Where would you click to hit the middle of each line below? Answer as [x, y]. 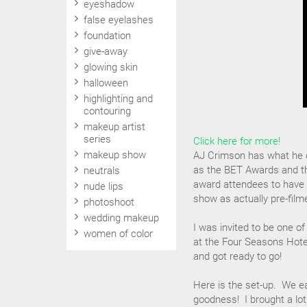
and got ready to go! [237, 256]
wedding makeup [121, 218]
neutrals [102, 171]
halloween [106, 83]
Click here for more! [237, 141]
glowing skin [111, 67]
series [97, 139]
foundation [107, 36]
